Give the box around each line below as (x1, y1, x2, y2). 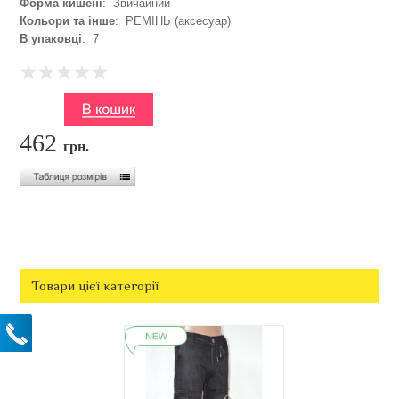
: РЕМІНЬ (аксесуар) (115, 14, 232, 28)
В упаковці (20, 32, 83, 46)
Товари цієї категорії (31, 278, 159, 294)
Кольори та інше (20, 14, 116, 28)
